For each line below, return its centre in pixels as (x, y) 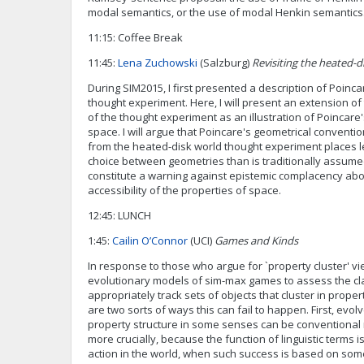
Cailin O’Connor (150, 240)
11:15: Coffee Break (135, 37)
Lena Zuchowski (159, 63)
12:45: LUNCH (119, 215)
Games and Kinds (256, 240)
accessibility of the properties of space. (186, 190)
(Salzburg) (226, 63)
